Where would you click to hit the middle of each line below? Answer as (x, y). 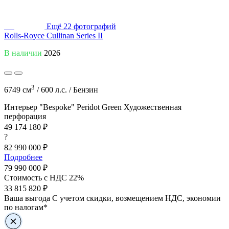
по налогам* (26, 208)
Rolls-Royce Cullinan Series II (53, 35)
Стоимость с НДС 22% (44, 178)
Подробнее (23, 157)
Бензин (86, 90)
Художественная (153, 107)
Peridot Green (99, 107)
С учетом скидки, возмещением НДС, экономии (136, 198)
